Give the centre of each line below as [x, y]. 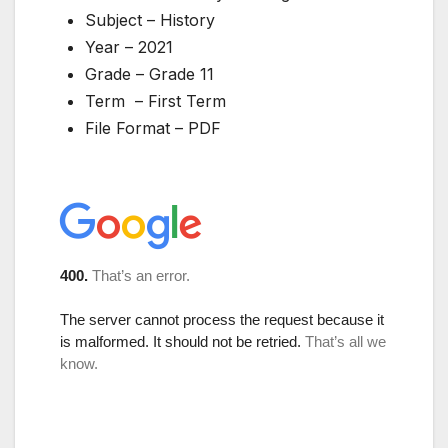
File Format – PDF [153, 127]
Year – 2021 [129, 46]
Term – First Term [155, 100]
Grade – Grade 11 [149, 73]
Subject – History [150, 19]
